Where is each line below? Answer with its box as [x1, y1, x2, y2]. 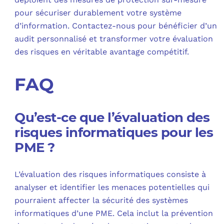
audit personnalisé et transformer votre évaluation [14, 34, 213, 43]
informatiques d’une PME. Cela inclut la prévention [14, 208, 213, 218]
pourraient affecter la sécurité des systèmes [14, 195, 188, 205]
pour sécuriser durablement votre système [14, 8, 182, 17]
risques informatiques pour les [14, 124, 213, 141]
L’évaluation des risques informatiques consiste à [14, 169, 206, 179]
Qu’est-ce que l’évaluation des [14, 109, 210, 126]
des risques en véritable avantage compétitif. [14, 47, 189, 56]
